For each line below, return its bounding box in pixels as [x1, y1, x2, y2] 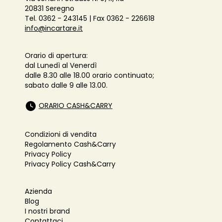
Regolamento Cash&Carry [25, 139, 116, 150]
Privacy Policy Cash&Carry [25, 159, 115, 169]
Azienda [25, 186, 52, 197]
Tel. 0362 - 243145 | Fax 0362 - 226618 [25, 13, 155, 24]
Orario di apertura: [25, 51, 88, 61]
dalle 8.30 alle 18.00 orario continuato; [25, 70, 154, 81]
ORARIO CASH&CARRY [39, 100, 112, 111]
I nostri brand [25, 206, 70, 217]
